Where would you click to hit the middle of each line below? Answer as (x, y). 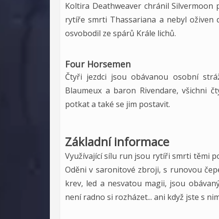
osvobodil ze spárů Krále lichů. (120, 33)
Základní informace (117, 142)
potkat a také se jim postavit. (118, 104)
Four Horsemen (98, 64)
